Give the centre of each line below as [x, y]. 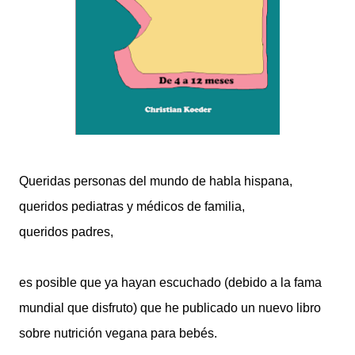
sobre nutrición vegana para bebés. [118, 334]
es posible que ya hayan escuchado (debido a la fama [170, 283]
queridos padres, [66, 232]
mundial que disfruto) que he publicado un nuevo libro [170, 308]
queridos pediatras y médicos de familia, [132, 207]
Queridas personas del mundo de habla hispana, [156, 181]
